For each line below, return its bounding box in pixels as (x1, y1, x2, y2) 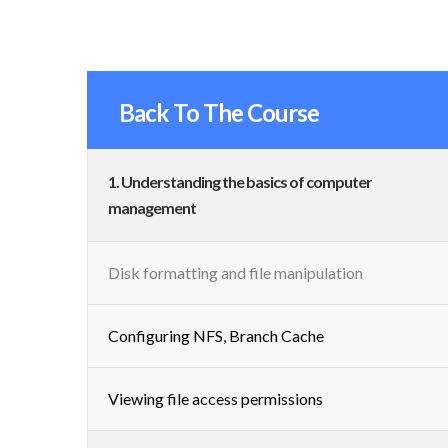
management (108, 197, 196, 217)
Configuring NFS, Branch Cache (108, 325, 324, 345)
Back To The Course (119, 97, 319, 127)
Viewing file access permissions (108, 388, 323, 408)
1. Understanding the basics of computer (108, 171, 372, 191)
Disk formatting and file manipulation (108, 262, 363, 282)
